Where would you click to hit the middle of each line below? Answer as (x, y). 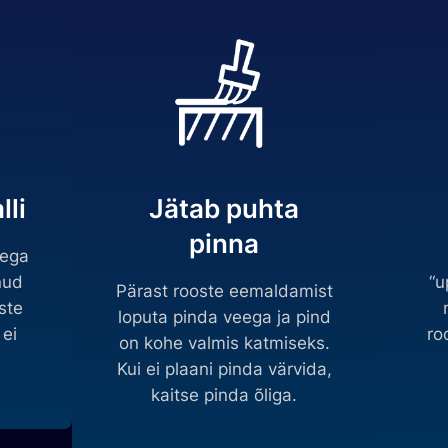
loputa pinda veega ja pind (224, 316)
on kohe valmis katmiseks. (224, 342)
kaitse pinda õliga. (224, 394)
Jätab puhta (224, 208)
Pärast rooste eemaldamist (224, 290)
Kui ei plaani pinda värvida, (224, 368)
